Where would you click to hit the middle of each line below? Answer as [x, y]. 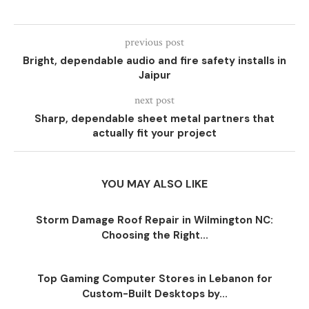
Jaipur [154, 75]
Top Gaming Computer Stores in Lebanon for [154, 279]
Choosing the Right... [154, 235]
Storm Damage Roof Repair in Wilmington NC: [154, 220]
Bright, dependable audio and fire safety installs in [154, 61]
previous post [154, 42]
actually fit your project [154, 133]
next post [154, 100]
